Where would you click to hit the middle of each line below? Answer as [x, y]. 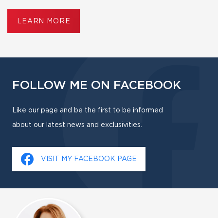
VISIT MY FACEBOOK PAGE [89, 159]
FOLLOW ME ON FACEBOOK [97, 85]
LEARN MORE [44, 21]
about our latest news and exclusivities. [77, 125]
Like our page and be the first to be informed [88, 110]
